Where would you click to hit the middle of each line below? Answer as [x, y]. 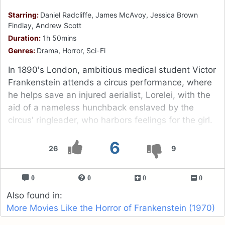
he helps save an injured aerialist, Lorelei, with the [109, 95]
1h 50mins [59, 38]
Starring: [24, 15]
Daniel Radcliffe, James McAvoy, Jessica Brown [119, 15]
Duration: [24, 38]
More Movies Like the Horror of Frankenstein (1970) [111, 208]
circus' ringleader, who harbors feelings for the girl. [110, 120]
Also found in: [34, 196]
